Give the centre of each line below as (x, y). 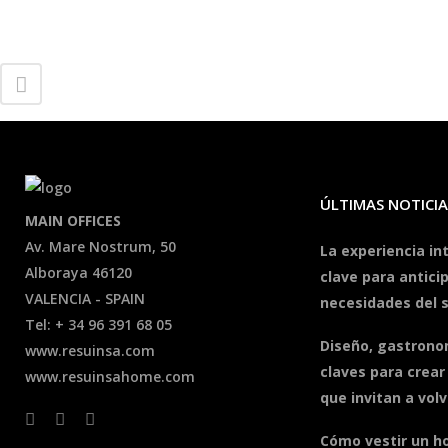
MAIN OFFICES (73, 220)
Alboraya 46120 (78, 272)
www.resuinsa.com (90, 350)
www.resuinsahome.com (110, 376)
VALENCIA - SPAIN (85, 298)
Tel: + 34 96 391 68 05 (98, 324)
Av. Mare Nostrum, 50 (100, 246)
